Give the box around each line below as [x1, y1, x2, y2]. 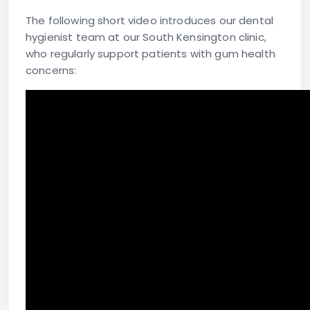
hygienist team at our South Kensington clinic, [26, 30, 266, 45]
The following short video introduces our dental [26, 13, 274, 28]
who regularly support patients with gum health [26, 46, 275, 62]
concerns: [26, 63, 77, 78]
